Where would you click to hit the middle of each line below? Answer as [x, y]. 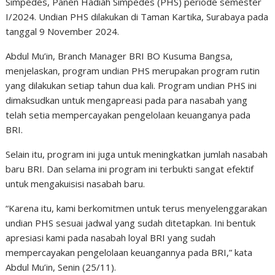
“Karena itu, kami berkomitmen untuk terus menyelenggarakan [137, 208]
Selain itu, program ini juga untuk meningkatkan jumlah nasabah [137, 154]
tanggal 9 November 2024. [63, 31]
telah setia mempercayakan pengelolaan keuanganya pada [128, 115]
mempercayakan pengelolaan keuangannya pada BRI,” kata [129, 252]
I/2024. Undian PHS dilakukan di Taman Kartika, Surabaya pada [137, 17]
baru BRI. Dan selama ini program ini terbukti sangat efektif [130, 169]
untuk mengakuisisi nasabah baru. [76, 184]
